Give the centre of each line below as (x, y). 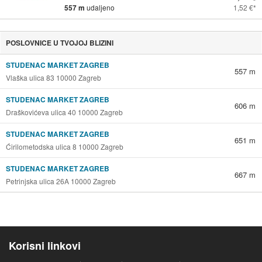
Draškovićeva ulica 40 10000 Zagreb (64, 112)
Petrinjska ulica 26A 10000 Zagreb (61, 181)
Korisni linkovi (45, 246)
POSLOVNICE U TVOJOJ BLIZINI (59, 43)
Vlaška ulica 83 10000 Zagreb (53, 78)
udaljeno (101, 8)
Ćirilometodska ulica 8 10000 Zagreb (64, 147)
